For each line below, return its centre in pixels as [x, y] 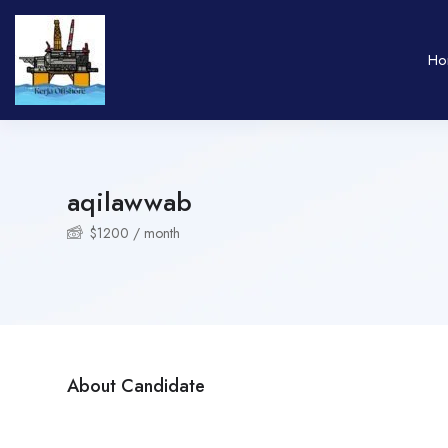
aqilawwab [129, 202]
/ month [154, 233]
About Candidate [136, 386]
